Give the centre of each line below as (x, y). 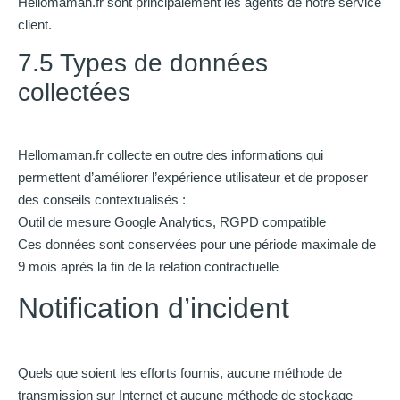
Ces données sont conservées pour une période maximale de (197, 245)
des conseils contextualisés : (102, 200)
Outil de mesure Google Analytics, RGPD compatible (172, 222)
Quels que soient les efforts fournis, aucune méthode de (180, 372)
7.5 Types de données (143, 63)
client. (35, 24)
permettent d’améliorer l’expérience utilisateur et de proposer (193, 178)
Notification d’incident (154, 308)
